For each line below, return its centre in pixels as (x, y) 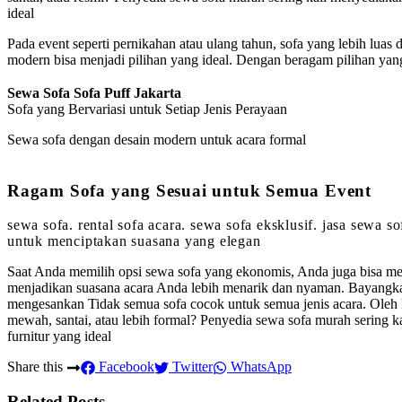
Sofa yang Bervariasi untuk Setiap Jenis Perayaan (149, 109)
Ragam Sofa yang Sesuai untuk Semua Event (192, 190)
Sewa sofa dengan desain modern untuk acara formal (157, 139)
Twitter (191, 367)
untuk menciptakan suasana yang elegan (134, 241)
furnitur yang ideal (59, 336)
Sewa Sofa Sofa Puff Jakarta (94, 92)
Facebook (125, 367)
